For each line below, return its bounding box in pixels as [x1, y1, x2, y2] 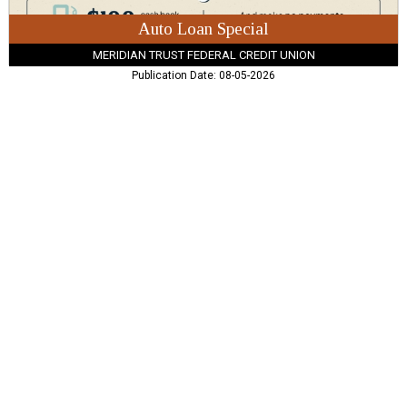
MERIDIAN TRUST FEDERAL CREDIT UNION [92, 47, 315, 62]
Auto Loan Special [138, 18, 269, 38]
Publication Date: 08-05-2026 [132, 69, 275, 83]
